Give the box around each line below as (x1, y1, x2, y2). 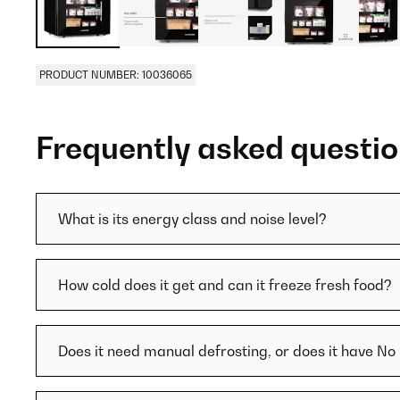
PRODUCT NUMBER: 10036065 (39, 69, 192, 81)
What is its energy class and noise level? (58, 210, 327, 228)
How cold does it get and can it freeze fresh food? (58, 276, 392, 294)
